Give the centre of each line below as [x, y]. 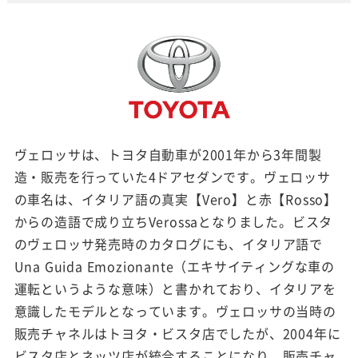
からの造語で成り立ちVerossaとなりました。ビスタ [173, 221]
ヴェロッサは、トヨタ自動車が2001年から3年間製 [168, 154]
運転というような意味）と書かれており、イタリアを [175, 288]
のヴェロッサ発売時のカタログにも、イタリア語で [168, 243]
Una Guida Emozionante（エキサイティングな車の [174, 266]
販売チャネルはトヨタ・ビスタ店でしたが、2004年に [177, 333]
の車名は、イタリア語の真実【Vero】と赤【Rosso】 [175, 199]
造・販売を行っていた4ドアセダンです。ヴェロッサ [172, 176]
